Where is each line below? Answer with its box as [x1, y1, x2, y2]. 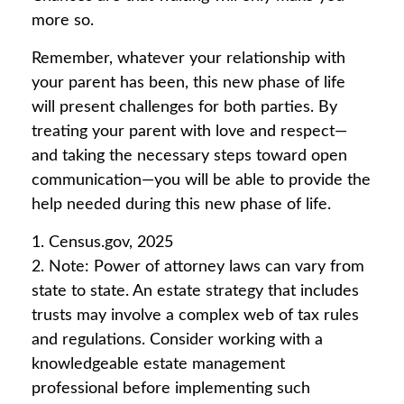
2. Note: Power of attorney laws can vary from [32, 259, 364, 275]
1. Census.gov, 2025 [32, 234, 173, 251]
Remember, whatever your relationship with [32, 50, 345, 67]
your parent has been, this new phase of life [32, 75, 345, 91]
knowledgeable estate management [32, 356, 285, 372]
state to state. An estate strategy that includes [32, 283, 359, 299]
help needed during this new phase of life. [32, 197, 331, 213]
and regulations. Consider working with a [32, 332, 323, 348]
